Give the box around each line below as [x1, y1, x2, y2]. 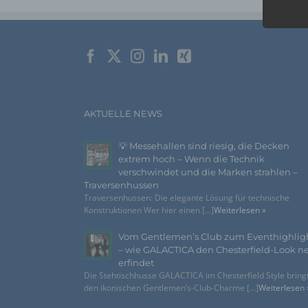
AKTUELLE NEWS [84, 107, 162, 119]
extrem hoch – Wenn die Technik [118, 153, 265, 164]
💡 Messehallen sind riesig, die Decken [118, 140, 289, 151]
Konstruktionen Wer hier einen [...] [84, 203, 214, 216]
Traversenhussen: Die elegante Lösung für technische [84, 191, 289, 203]
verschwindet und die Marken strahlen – [118, 166, 298, 177]
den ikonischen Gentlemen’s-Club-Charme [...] [84, 281, 258, 294]
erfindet [118, 256, 154, 268]
